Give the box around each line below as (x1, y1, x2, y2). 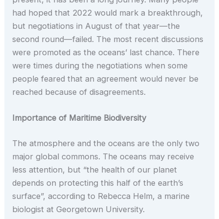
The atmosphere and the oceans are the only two (12, 138, 200, 148)
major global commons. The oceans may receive (12, 151, 195, 161)
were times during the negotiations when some (12, 60, 188, 70)
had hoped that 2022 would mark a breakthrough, (12, 7, 203, 18)
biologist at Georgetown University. (12, 204, 145, 214)
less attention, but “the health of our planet (12, 164, 177, 175)
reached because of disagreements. (12, 87, 146, 97)
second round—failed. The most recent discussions (12, 34, 204, 44)
